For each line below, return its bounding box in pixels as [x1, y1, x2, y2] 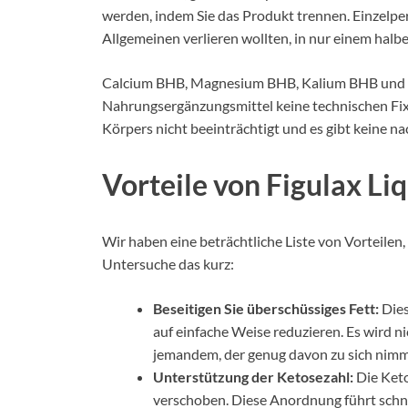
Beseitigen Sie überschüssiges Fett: [153, 299, 379, 317]
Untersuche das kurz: [102, 254, 234, 272]
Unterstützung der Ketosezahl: [153, 367, 353, 385]
